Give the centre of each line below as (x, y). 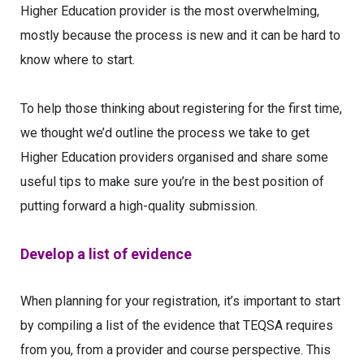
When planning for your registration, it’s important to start (180, 301)
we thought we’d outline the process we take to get (165, 133)
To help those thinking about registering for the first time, (181, 108)
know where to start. (78, 60)
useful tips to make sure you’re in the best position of (172, 182)
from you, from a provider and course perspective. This (175, 350)
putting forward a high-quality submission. (139, 206)
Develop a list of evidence (106, 254)
